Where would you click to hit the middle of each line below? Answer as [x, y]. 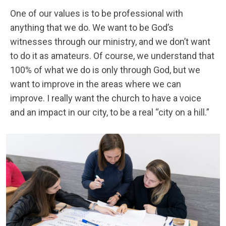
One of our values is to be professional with [97, 13]
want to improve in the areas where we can [96, 84]
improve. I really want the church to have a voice [106, 98]
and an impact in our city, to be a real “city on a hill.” [110, 112]
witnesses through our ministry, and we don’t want [110, 41]
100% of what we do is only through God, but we [105, 70]
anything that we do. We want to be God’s [92, 27]
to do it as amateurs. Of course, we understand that [112, 55]
